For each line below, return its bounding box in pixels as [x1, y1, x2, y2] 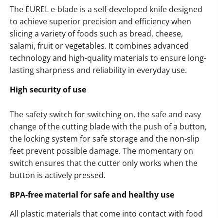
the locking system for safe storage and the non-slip [10, 133, 200, 145]
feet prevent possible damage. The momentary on [10, 145, 193, 157]
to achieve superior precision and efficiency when [10, 16, 191, 27]
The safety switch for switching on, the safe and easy [10, 109, 201, 120]
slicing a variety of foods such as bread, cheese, [10, 28, 183, 39]
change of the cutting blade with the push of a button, [10, 121, 207, 132]
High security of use [10, 84, 86, 95]
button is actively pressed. [10, 170, 106, 181]
